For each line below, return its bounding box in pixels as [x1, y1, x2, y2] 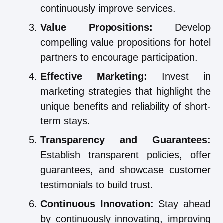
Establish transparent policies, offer [40, 149, 211, 161]
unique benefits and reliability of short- [40, 101, 211, 112]
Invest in [147, 71, 211, 82]
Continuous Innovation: [40, 198, 154, 210]
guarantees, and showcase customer [40, 164, 211, 176]
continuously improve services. [40, 3, 176, 14]
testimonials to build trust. [40, 179, 153, 191]
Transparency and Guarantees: [40, 134, 211, 146]
